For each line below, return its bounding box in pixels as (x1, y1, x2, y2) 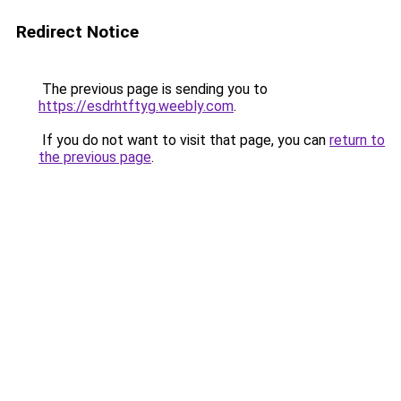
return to (329, 132, 385, 149)
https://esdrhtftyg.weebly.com (38, 98, 234, 115)
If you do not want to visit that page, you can (38, 132, 329, 149)
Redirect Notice (16, 21, 139, 42)
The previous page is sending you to (38, 81, 268, 98)
